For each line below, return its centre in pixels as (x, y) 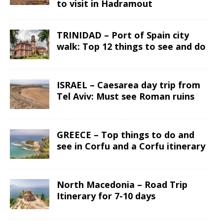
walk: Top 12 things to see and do (131, 47)
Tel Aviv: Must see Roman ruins (126, 96)
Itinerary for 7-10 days (106, 196)
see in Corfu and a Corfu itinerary (131, 146)
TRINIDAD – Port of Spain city (123, 35)
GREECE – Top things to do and (126, 135)
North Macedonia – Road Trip (122, 185)
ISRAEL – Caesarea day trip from (129, 85)
